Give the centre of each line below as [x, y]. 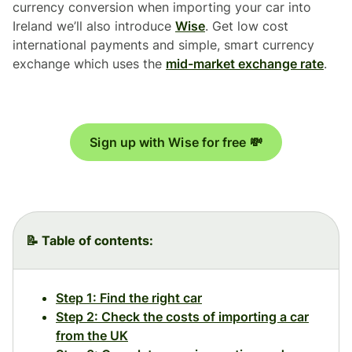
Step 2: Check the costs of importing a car [182, 316]
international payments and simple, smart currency [163, 44]
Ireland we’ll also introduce [94, 26]
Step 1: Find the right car [129, 297]
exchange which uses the [89, 63]
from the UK [92, 335]
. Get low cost [247, 26]
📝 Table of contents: [90, 240]
